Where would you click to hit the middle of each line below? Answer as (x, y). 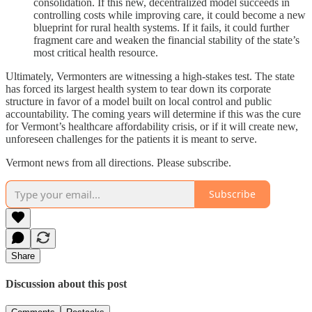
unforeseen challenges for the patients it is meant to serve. (131, 139)
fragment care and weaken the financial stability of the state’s (166, 40)
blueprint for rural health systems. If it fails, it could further (161, 27)
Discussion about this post (66, 284)
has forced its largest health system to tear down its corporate (138, 88)
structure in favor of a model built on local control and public (139, 101)
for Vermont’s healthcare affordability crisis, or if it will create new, (152, 126)
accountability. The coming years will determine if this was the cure (153, 114)
